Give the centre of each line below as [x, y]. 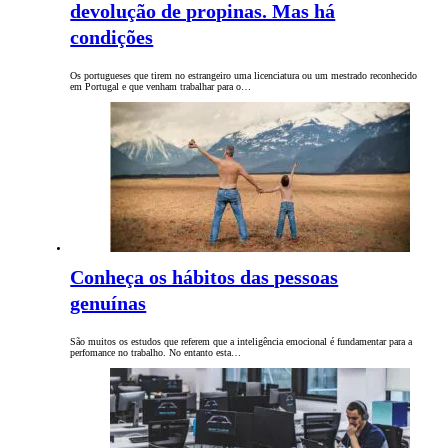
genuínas [108, 303]
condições [112, 37]
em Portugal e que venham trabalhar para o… [161, 87]
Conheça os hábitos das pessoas [204, 277]
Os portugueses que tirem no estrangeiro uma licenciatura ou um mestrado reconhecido [244, 76]
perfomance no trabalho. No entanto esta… [156, 353]
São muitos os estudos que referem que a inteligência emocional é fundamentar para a [241, 342]
